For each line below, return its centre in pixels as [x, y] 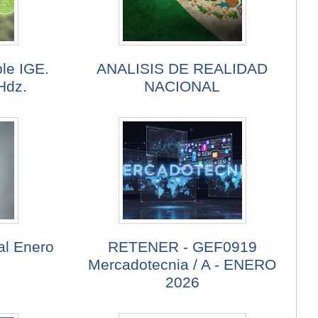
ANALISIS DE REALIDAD [182, 69]
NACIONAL [182, 87]
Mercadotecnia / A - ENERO [182, 265]
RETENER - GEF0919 [182, 247]
